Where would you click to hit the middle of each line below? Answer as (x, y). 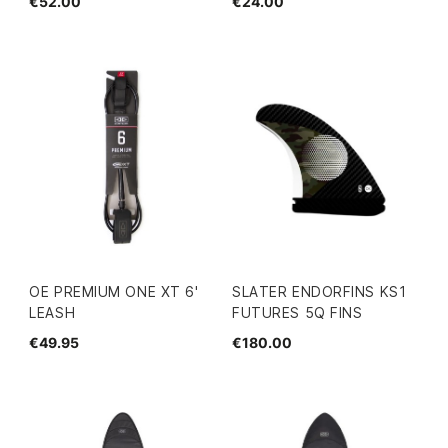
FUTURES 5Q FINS (297, 313)
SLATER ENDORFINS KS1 (319, 292)
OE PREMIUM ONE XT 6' (114, 292)
